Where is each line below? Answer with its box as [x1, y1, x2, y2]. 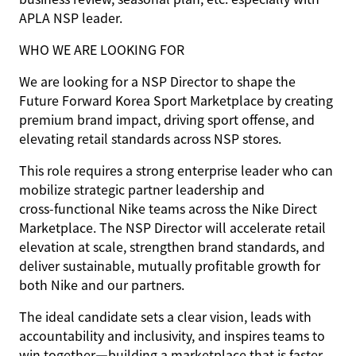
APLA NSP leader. [19, 8, 122, 27]
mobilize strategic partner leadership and [19, 180, 265, 199]
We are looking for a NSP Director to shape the [19, 72, 296, 91]
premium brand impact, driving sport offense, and [19, 110, 315, 129]
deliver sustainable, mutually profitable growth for [19, 256, 320, 275]
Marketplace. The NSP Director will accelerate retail [19, 218, 326, 237]
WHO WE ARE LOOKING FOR [19, 40, 184, 59]
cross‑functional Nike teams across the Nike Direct [19, 199, 317, 218]
